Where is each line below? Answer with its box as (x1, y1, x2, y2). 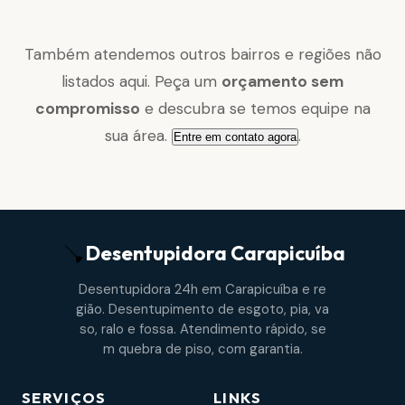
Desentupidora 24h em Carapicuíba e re (79, 279, 326, 298)
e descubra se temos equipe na (139, 99, 371, 119)
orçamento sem (221, 71, 344, 92)
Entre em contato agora (173, 130, 297, 145)
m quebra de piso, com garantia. (102, 339, 303, 358)
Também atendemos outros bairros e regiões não (24, 44, 381, 65)
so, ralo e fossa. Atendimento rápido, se (79, 319, 326, 338)
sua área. (104, 126, 172, 146)
